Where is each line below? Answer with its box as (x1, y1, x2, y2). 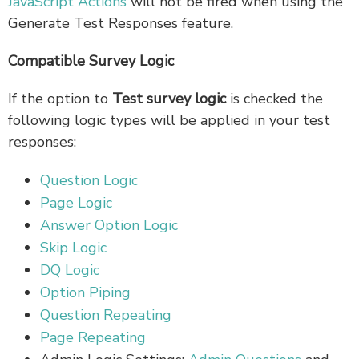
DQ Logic (40, 260, 99, 280)
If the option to (8, 89, 112, 109)
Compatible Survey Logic (8, 51, 174, 71)
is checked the (226, 89, 323, 109)
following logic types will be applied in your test (8, 111, 330, 131)
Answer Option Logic (40, 216, 178, 236)
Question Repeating (40, 305, 171, 325)
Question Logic (40, 171, 138, 191)
